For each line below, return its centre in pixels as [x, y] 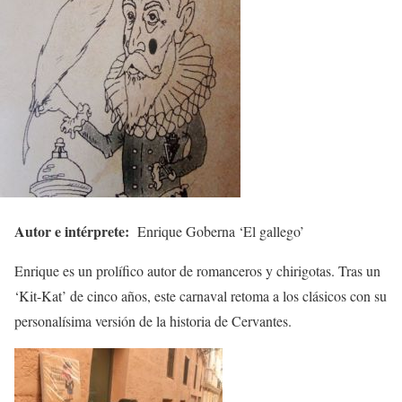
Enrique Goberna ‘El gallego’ [219, 231]
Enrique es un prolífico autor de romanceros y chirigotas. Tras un [197, 271]
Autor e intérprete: [74, 231]
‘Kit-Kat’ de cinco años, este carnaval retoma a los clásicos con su [201, 296]
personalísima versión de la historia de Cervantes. [153, 321]
